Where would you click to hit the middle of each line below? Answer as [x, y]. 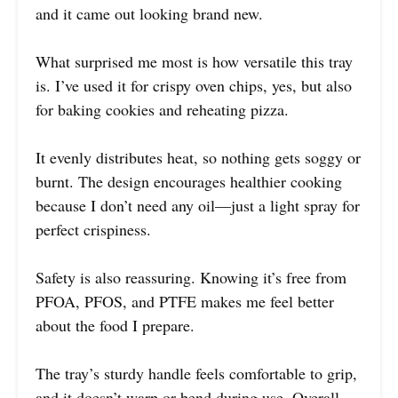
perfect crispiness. [93, 230]
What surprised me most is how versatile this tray [194, 62]
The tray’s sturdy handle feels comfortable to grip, [196, 374]
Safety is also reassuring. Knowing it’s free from [191, 278]
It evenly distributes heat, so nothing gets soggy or [198, 158]
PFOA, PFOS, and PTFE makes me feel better [185, 302]
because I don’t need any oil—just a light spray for [198, 206]
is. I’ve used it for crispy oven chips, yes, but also [194, 86]
